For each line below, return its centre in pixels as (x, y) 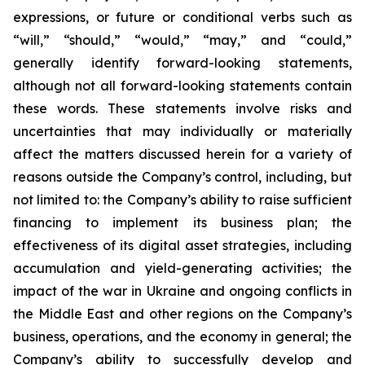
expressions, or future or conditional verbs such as (182, 17)
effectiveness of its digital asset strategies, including (182, 245)
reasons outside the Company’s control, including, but (182, 177)
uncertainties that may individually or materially (182, 131)
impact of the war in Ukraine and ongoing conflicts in (182, 291)
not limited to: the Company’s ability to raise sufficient (182, 200)
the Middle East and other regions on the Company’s (182, 314)
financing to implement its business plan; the (182, 222)
